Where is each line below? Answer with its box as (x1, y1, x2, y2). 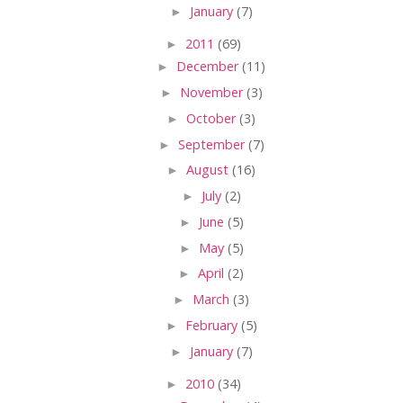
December (176, 58, 242, 76)
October (186, 109, 239, 127)
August (186, 161, 232, 179)
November (179, 83, 246, 101)
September (177, 135, 248, 153)
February (184, 316, 241, 334)
